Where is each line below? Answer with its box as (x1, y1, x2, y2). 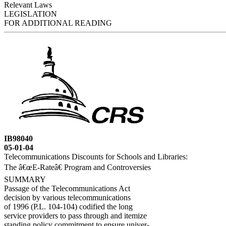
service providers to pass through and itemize (4, 211, 147, 220)
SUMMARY (4, 175, 46, 184)
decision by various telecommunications (4, 193, 131, 202)
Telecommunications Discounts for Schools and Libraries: (4, 152, 188, 161)
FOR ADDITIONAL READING (4, 19, 112, 27)
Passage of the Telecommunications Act (4, 184, 130, 193)
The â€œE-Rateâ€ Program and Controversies (4, 163, 151, 172)
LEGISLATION (4, 10, 57, 18)
